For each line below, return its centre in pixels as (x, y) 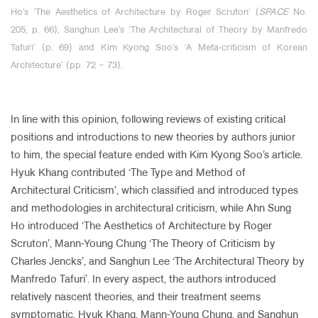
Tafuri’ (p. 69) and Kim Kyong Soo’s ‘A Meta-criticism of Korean (159, 48)
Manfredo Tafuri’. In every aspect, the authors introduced (143, 280)
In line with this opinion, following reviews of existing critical (148, 120)
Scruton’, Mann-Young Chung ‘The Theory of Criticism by (143, 244)
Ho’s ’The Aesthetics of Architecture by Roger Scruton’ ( (135, 12)
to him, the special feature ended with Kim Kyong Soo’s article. (157, 155)
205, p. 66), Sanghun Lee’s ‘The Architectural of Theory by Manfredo (159, 30)
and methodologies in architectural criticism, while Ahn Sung (151, 209)
